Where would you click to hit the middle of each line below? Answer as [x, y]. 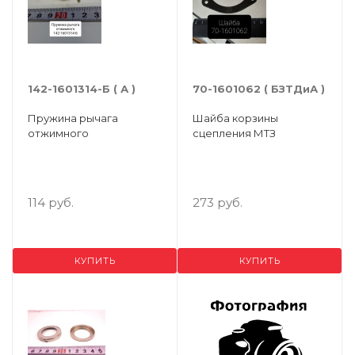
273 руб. [218, 202]
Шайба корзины [235, 118]
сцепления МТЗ [234, 133]
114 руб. [51, 202]
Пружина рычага [73, 118]
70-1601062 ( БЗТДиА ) [259, 89]
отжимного [58, 133]
